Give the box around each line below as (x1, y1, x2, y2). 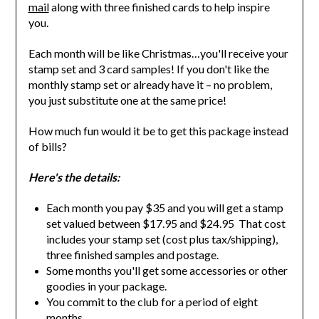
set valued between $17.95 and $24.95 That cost (46, 216, 286, 231)
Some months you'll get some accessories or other (46, 263, 288, 278)
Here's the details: (28, 170, 120, 184)
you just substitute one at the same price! (28, 93, 229, 108)
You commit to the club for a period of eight (46, 295, 258, 309)
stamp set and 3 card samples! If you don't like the (28, 62, 269, 76)
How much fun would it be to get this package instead (28, 124, 288, 138)
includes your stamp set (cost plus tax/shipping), (46, 232, 278, 246)
